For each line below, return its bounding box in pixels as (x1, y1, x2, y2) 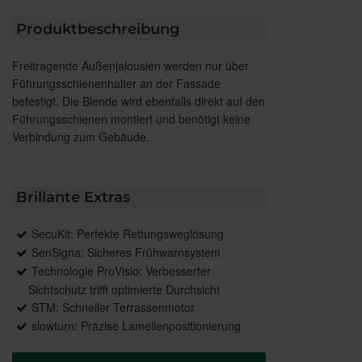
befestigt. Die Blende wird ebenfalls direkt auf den (12, 92, 265, 109)
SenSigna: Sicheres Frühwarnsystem (32, 243, 221, 260)
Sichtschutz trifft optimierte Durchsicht (28, 280, 220, 297)
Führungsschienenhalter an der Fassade (12, 74, 221, 91)
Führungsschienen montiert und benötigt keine (12, 110, 250, 127)
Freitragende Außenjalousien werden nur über (12, 57, 249, 74)
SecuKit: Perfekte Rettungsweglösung (32, 225, 224, 242)
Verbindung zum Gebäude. (12, 128, 149, 145)
